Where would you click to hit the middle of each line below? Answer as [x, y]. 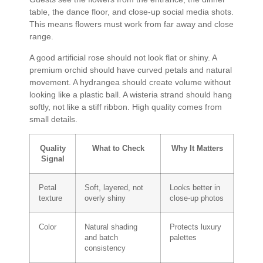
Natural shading [111, 227]
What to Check [118, 149]
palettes [183, 238]
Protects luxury [195, 227]
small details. [53, 119]
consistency [105, 249]
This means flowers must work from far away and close [131, 24]
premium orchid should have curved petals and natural [131, 70]
